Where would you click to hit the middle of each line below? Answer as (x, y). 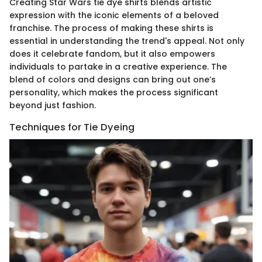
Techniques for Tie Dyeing (72, 127)
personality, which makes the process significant (114, 92)
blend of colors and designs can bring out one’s (113, 79)
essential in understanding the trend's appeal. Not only (127, 41)
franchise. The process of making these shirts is (111, 28)
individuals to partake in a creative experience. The (118, 66)
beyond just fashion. (53, 105)
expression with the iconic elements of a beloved (114, 15)
